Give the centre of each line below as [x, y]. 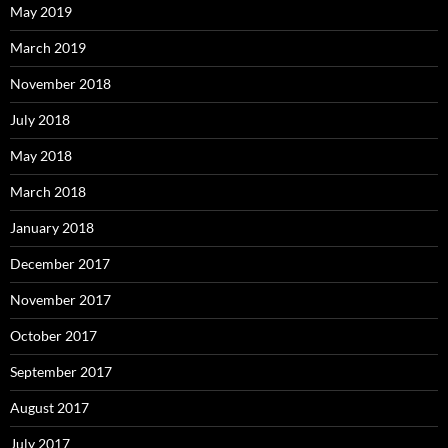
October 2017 [53, 335]
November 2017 [60, 299]
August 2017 [49, 407]
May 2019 [41, 11]
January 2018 [52, 227]
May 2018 [41, 155]
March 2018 [48, 191]
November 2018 [60, 83]
